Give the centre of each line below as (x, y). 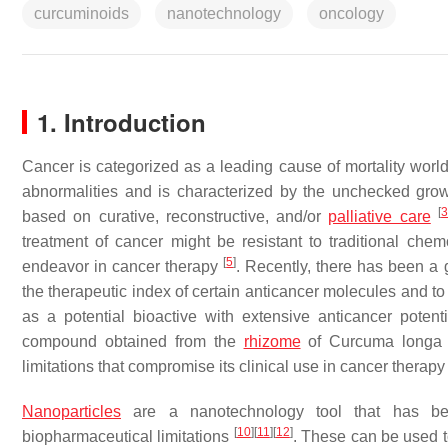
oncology (351, 13)
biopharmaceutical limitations (128, 436)
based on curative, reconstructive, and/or (175, 216)
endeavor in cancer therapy (123, 266)
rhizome (272, 341)
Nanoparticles (71, 411)
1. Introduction (121, 122)
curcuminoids (81, 13)
